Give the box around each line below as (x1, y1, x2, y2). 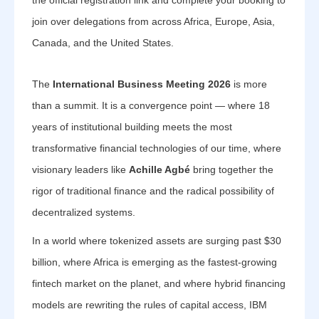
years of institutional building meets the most (32, 121, 232, 132)
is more (231, 78, 267, 90)
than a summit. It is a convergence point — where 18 (32, 100, 270, 111)
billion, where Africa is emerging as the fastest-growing (32, 256, 277, 268)
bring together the (190, 164, 273, 175)
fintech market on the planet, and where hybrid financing (32, 278, 286, 289)
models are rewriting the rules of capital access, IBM (32, 299, 267, 310)
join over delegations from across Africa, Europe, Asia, (32, 16, 275, 27)
